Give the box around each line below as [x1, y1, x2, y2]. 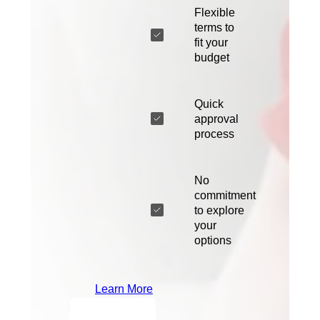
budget [194, 51, 229, 64]
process [194, 127, 234, 140]
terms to [194, 21, 234, 34]
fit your [194, 36, 228, 49]
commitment [194, 189, 256, 201]
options [194, 234, 231, 246]
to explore [194, 204, 244, 216]
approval [194, 112, 239, 125]
